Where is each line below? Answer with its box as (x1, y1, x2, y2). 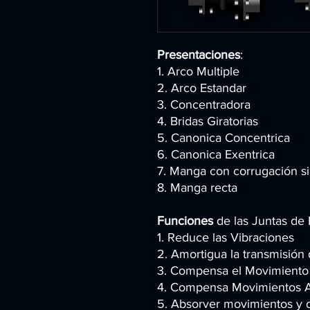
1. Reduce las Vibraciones (157, 230, 294, 245)
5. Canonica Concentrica (157, 131, 290, 145)
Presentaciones (157, 48, 240, 62)
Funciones (157, 214, 213, 228)
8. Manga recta (157, 181, 237, 195)
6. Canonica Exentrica (157, 147, 275, 162)
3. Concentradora (157, 98, 250, 112)
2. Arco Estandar (157, 81, 246, 95)
